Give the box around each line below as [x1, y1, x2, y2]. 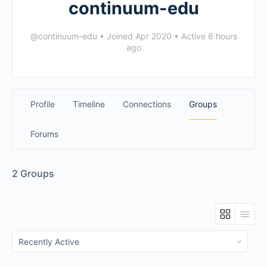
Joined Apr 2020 [104, 31, 174, 41]
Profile [30, 99, 55, 109]
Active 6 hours [178, 31, 237, 41]
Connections [123, 99, 171, 109]
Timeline [73, 99, 105, 109]
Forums [30, 129, 58, 139]
